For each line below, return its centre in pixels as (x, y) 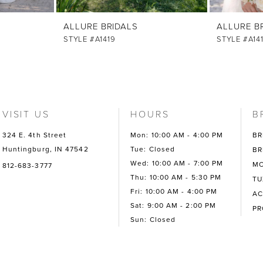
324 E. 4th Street (34, 135)
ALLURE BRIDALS (101, 26)
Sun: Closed (153, 220)
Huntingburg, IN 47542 (45, 149)
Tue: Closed (153, 149)
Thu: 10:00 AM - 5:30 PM (176, 178)
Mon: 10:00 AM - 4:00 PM (177, 135)
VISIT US (26, 114)
